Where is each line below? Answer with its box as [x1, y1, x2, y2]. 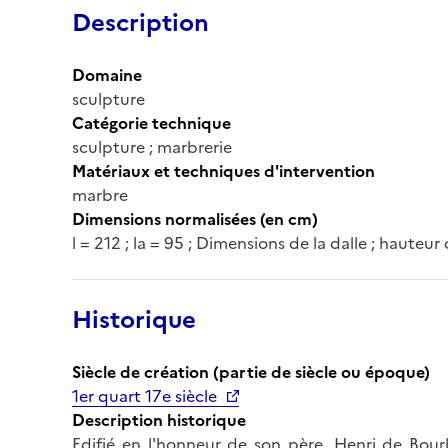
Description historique [72, 407, 246, 432]
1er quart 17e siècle [72, 383, 217, 408]
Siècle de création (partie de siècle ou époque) [72, 359, 430, 384]
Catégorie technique [72, 110, 231, 135]
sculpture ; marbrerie [72, 134, 232, 159]
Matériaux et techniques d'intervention [72, 158, 375, 183]
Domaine [72, 62, 142, 87]
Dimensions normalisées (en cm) [72, 206, 318, 231]
